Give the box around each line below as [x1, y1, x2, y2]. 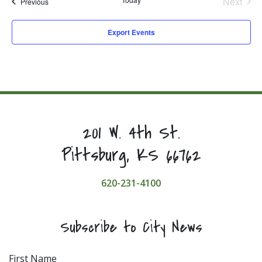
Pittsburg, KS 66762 [61, 142, 201, 168]
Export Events [107, 26, 155, 37]
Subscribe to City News [60, 216, 202, 239]
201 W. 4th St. [82, 120, 180, 146]
